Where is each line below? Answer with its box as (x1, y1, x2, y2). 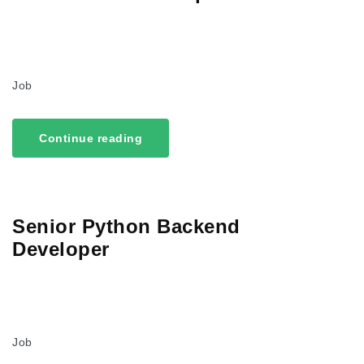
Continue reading (39, 131, 142, 145)
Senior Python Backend (12, 214, 240, 237)
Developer (12, 237, 110, 260)
